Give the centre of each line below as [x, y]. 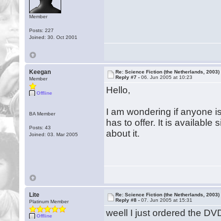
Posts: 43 [40, 128]
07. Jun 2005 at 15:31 [167, 200]
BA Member [42, 114]
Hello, [118, 90]
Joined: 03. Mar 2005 [54, 134]
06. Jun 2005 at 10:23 [167, 77]
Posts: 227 [42, 30]
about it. [123, 133]
